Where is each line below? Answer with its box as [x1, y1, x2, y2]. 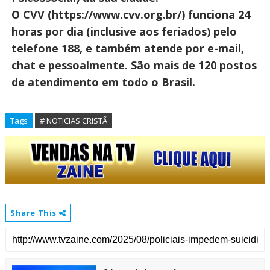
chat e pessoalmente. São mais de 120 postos [11, 58, 257, 72]
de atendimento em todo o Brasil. [11, 75, 195, 89]
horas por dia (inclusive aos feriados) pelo [11, 24, 237, 39]
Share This [10, 207, 59, 218]
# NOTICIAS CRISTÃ [39, 115, 107, 126]
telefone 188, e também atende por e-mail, [11, 41, 244, 55]
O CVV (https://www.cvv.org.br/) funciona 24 [11, 7, 250, 22]
